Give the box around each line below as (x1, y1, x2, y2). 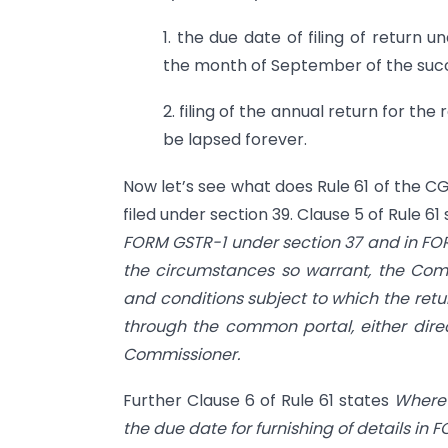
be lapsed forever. (163, 128, 307, 152)
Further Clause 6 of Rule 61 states (123, 389, 394, 413)
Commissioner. (123, 342, 248, 366)
